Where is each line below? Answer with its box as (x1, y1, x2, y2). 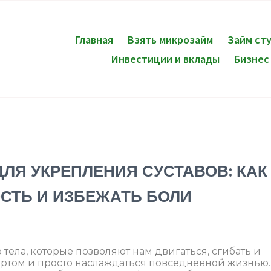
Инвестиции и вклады (111, 51, 220, 66)
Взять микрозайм (127, 31, 213, 47)
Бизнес (234, 51, 270, 66)
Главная (74, 31, 113, 47)
